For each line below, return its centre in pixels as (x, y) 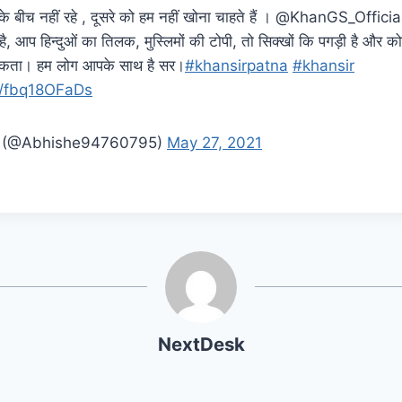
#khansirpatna (236, 66)
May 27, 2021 (214, 143)
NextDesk (201, 345)
